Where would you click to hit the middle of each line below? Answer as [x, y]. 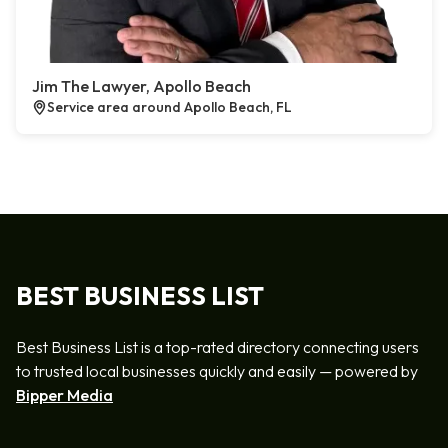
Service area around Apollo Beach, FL [169, 107]
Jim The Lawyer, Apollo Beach [141, 86]
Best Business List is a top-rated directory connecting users [217, 347]
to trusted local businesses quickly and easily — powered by [217, 371]
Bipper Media [64, 395]
